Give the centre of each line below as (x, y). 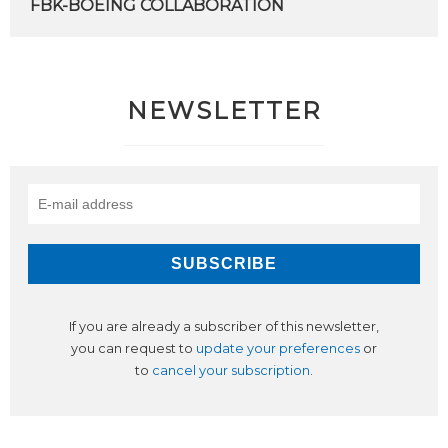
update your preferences (278, 348)
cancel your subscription (231, 370)
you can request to (133, 348)
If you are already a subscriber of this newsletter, (224, 326)
